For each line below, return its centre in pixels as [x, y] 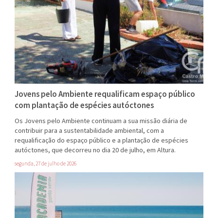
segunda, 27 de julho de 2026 [45, 164]
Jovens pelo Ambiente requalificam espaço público [105, 94]
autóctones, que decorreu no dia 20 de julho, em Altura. [95, 150]
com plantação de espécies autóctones [84, 105]
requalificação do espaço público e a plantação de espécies [101, 140]
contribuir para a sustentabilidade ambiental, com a [89, 131]
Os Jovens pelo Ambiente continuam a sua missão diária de [101, 121]
